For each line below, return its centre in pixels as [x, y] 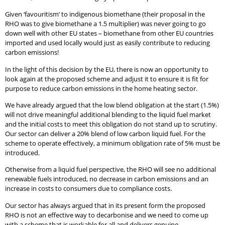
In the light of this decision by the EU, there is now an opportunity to [107, 69]
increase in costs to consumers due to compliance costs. [88, 189]
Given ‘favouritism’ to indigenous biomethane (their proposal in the [105, 14]
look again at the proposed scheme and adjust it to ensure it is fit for [107, 79]
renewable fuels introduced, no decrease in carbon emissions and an [107, 179]
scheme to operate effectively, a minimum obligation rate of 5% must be [113, 143]
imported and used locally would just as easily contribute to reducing [107, 43]
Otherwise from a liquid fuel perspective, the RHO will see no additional [110, 170]
